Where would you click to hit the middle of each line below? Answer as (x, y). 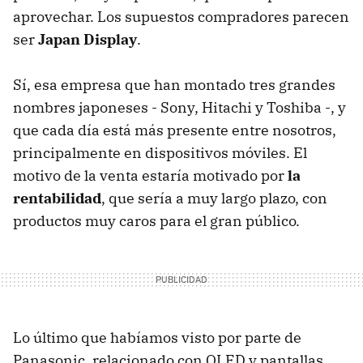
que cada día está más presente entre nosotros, (175, 130)
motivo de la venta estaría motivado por (150, 175)
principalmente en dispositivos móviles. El (160, 152)
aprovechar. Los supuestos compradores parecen (181, 16)
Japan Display (88, 39)
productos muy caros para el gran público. (156, 220)
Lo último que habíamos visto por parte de (157, 337)
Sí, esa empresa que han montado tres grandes (174, 84)
